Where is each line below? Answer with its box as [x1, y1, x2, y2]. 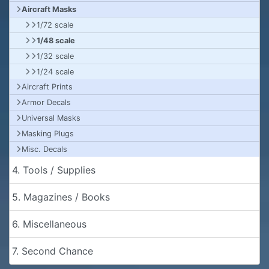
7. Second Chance [12, 244, 93, 257]
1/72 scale [37, 20, 73, 29]
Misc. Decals [22, 144, 67, 154]
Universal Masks [22, 113, 80, 122]
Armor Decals [22, 97, 71, 107]
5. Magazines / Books [12, 190, 110, 203]
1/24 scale [37, 67, 74, 76]
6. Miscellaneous [12, 217, 86, 230]
